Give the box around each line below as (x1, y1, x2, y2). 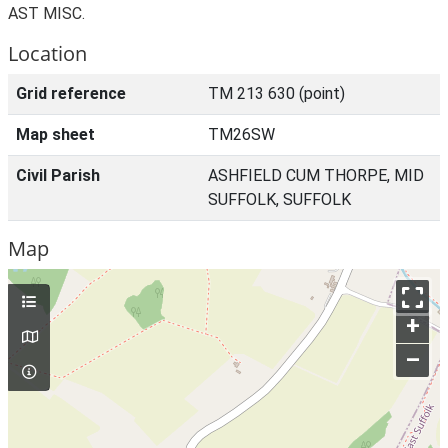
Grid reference (16, 84, 126, 103)
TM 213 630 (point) (208, 84, 345, 103)
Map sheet (16, 125, 95, 144)
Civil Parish (16, 166, 100, 185)
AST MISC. (8, 4, 85, 23)
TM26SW (208, 125, 275, 144)
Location (8, 40, 87, 67)
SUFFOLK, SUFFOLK (208, 190, 351, 209)
